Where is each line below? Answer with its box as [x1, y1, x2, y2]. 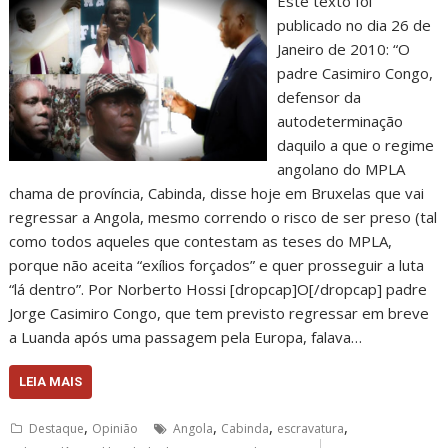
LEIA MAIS [19, 374, 83, 389]
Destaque [29, 420, 85, 437]
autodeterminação [276, 111, 403, 131]
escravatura [277, 420, 345, 437]
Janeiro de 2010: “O [276, 39, 410, 59]
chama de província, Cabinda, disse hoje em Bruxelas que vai [9, 183, 425, 203]
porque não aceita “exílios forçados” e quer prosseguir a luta [9, 255, 425, 275]
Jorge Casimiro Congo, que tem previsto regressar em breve [9, 303, 430, 323]
